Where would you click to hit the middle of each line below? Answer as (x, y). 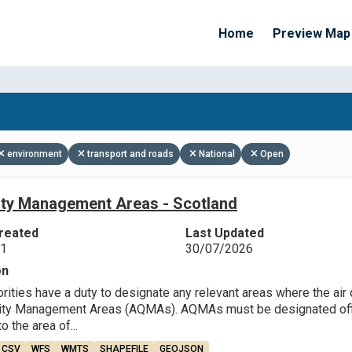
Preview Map (312, 33)
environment (35, 154)
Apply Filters (212, 137)
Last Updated (224, 233)
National (217, 154)
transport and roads (130, 154)
